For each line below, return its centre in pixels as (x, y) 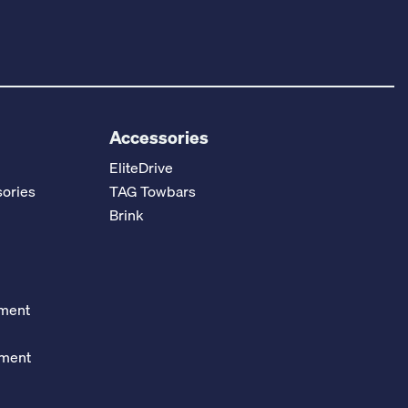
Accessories (158, 137)
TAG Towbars (152, 191)
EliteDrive (141, 167)
